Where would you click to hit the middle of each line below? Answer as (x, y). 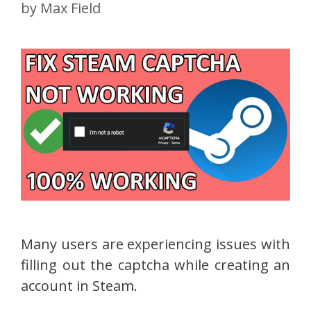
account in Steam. (79, 285)
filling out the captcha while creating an (155, 264)
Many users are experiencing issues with (155, 244)
